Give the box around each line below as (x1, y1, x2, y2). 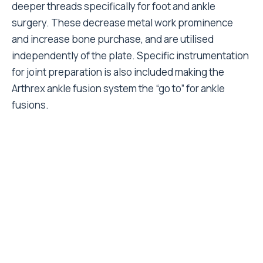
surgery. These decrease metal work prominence (12, 16, 233, 29)
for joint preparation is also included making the (12, 65, 224, 79)
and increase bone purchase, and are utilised (12, 32, 214, 46)
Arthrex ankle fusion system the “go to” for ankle (12, 82, 225, 95)
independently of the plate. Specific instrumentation (12, 49, 249, 62)
